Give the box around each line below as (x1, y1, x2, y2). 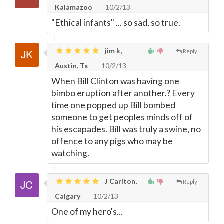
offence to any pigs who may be (51, 136, 173, 146)
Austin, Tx (55, 61, 88, 70)
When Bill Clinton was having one (51, 76, 179, 86)
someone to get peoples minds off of (51, 112, 193, 122)
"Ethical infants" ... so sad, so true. (51, 17, 180, 28)
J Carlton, (103, 177, 137, 185)
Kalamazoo (55, 3, 92, 11)
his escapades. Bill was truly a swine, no (51, 124, 201, 134)
